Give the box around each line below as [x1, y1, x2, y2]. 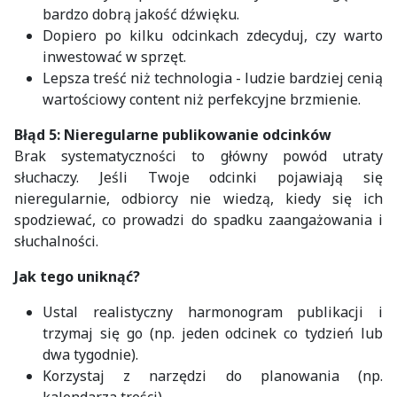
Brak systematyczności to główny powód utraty [14, 145, 383, 166]
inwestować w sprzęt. [43, 46, 186, 66]
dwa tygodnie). [43, 344, 138, 364]
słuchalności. [14, 230, 98, 251]
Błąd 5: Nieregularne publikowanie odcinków [14, 124, 331, 144]
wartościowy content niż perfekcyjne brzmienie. [43, 89, 361, 109]
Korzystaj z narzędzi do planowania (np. [43, 365, 383, 385]
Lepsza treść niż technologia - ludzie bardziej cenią [43, 67, 383, 88]
